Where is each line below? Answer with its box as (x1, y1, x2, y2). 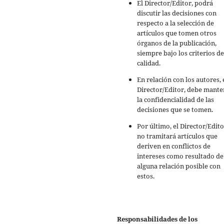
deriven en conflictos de (137, 141, 210, 151)
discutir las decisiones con (137, 8, 216, 18)
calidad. (137, 58, 160, 68)
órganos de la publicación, (137, 38, 216, 48)
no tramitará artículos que (137, 131, 217, 141)
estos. (137, 171, 154, 181)
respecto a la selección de (137, 18, 214, 28)
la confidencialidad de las (137, 95, 214, 104)
